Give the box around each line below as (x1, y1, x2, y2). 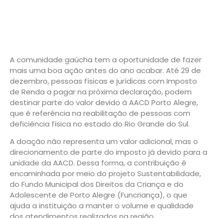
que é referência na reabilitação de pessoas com (10, 108, 190, 118)
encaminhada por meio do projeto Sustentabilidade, (10, 168, 201, 179)
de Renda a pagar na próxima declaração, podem (10, 87, 192, 97)
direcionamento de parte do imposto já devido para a (10, 147, 207, 158)
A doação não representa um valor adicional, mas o (10, 136, 198, 147)
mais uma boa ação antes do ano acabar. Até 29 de (10, 65, 201, 75)
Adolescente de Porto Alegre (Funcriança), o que (10, 190, 187, 200)
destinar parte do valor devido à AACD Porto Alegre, (10, 97, 198, 108)
